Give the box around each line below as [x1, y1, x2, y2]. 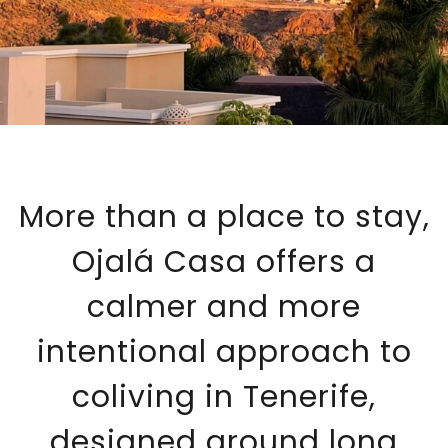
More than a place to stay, [18, 196, 430, 239]
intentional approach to [36, 331, 412, 374]
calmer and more [87, 286, 361, 329]
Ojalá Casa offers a [72, 241, 376, 284]
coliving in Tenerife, [72, 376, 376, 419]
